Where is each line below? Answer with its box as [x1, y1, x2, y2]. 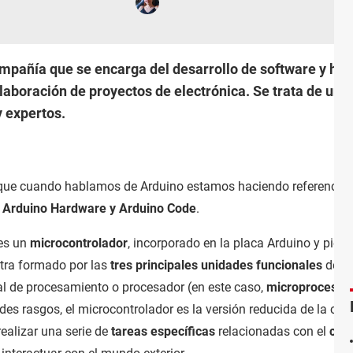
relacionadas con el [215, 323, 329, 339]
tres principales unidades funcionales [110, 257, 322, 273]
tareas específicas [111, 323, 215, 339]
